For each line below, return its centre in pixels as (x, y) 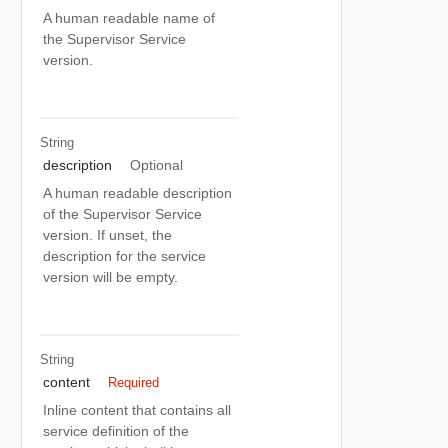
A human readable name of (129, 18)
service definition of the (116, 431)
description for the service (124, 256)
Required (133, 382)
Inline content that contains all (137, 410)
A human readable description (137, 193)
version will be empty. (110, 277)
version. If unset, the (107, 235)
